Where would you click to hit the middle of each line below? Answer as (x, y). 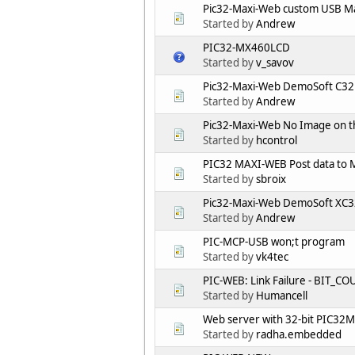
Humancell (282, 296)
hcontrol (277, 141)
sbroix (271, 179)
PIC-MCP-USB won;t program (274, 242)
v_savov (275, 63)
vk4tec (272, 257)
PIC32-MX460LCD (246, 48)
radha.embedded (299, 335)
